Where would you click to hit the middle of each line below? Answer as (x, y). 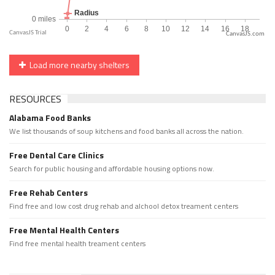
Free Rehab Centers (48, 193)
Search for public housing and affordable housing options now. (112, 169)
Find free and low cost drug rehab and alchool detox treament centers (124, 206)
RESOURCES (35, 99)
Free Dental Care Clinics (56, 155)
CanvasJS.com (245, 34)
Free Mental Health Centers (64, 230)
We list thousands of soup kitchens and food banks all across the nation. (126, 131)
